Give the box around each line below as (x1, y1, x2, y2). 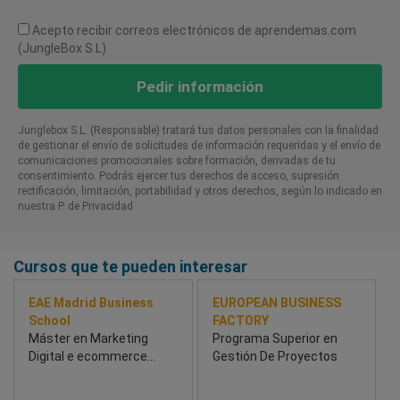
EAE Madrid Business (29, 296, 154, 311)
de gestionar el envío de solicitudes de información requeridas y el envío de (18, 139, 380, 153)
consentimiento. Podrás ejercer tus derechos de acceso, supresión (18, 170, 339, 183)
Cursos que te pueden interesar (13, 257, 247, 277)
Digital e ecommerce (29, 349, 147, 364)
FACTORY (212, 313, 269, 329)
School (29, 313, 71, 329)
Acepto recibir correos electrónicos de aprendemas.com (29, 23, 356, 38)
